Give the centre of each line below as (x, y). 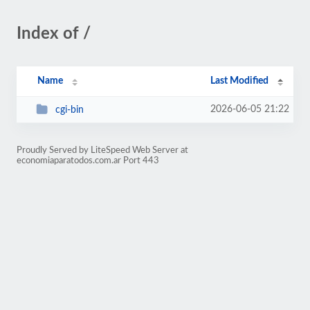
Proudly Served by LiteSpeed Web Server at (102, 150)
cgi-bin (69, 110)
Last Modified (240, 81)
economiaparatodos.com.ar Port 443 (88, 161)
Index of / (54, 34)
